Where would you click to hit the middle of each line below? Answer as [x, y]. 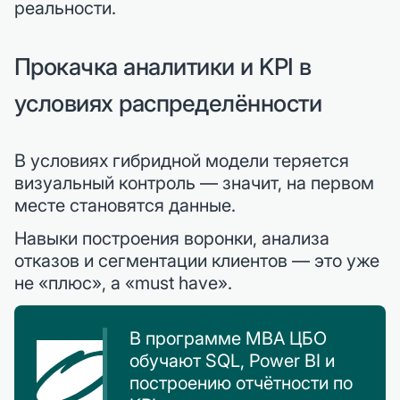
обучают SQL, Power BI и [232, 360]
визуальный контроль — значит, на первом [194, 183]
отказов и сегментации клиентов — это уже [197, 260]
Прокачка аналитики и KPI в [163, 66]
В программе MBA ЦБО [228, 338]
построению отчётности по [241, 383]
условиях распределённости [168, 103]
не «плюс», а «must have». [123, 283]
